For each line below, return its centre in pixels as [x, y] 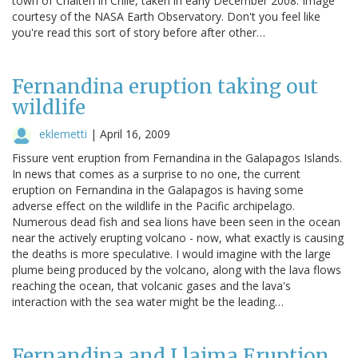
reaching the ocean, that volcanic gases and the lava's [151, 285]
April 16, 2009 [135, 133]
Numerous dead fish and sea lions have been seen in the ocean [176, 221]
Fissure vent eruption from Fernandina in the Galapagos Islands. [177, 157]
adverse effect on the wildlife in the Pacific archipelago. [153, 205]
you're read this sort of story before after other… [139, 32]
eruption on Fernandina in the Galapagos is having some [158, 189]
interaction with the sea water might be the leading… [148, 301]
